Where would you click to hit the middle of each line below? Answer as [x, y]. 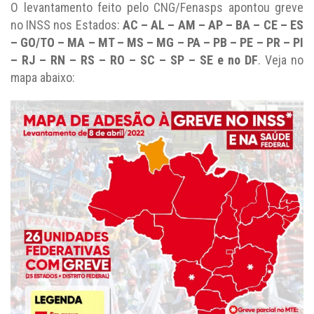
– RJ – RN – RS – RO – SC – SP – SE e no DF [134, 60]
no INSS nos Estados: [67, 25]
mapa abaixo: [43, 77]
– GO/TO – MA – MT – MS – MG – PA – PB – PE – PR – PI [157, 42]
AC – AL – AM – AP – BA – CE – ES [213, 25]
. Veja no [281, 60]
